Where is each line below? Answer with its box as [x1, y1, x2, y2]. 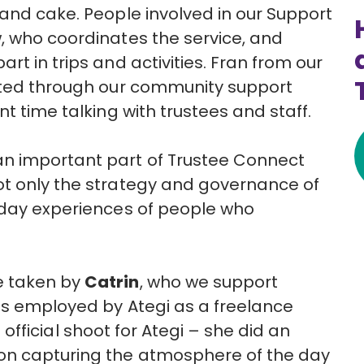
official [5, 318, 59, 342]
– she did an [183, 318, 290, 342]
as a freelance [169, 294, 293, 318]
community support [129, 75, 292, 98]
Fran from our [210, 50, 323, 74]
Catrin [84, 270, 140, 293]
